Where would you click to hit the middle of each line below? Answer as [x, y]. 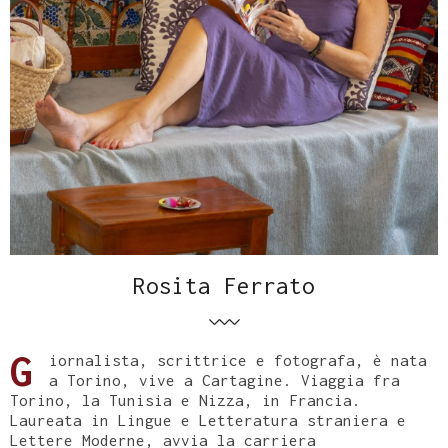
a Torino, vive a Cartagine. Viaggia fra [224, 380]
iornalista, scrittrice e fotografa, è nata [238, 360]
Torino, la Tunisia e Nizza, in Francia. [185, 400]
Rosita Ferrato [224, 286]
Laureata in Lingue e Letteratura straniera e [208, 420]
